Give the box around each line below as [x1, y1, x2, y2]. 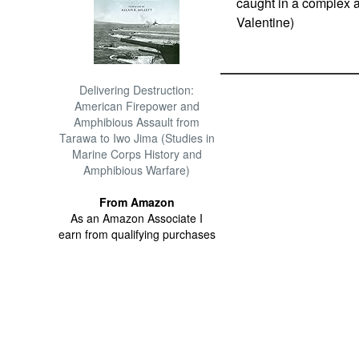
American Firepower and [74, 98, 200, 114]
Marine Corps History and [71, 146, 202, 162]
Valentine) [236, 12, 294, 31]
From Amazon [99, 194, 175, 210]
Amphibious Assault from [74, 114, 200, 130]
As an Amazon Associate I [71, 210, 204, 226]
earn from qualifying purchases [58, 226, 216, 242]
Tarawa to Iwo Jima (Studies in [58, 130, 215, 146]
